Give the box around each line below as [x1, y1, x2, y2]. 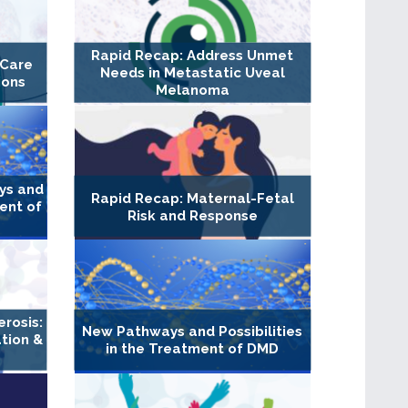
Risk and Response [127, 207, 258, 224]
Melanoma [155, 82, 229, 99]
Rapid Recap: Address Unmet [91, 47, 294, 65]
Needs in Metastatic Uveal [99, 65, 285, 82]
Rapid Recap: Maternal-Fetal [90, 189, 294, 207]
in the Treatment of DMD [106, 341, 280, 358]
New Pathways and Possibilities [82, 323, 303, 341]
